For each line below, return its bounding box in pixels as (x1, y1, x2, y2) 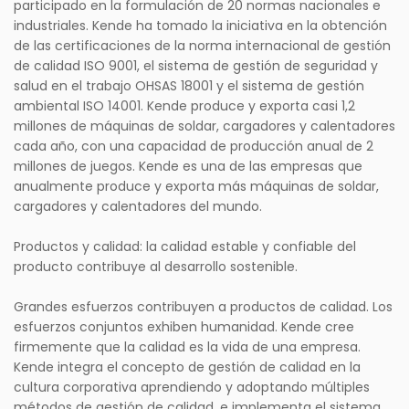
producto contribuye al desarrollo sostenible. (14, 257, 298, 277)
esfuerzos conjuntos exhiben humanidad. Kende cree (14, 318, 354, 337)
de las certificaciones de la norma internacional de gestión (14, 37, 391, 56)
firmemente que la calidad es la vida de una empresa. (14, 338, 361, 357)
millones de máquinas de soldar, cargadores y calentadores (14, 117, 395, 136)
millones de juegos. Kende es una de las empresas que (14, 157, 362, 176)
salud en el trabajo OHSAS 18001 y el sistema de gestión (14, 77, 364, 96)
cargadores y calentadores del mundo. (14, 197, 262, 216)
